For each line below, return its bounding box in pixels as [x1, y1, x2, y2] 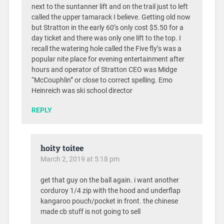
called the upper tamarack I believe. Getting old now [31, 13, 190, 22]
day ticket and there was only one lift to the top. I [31, 34, 181, 43]
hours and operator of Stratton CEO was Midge [31, 65, 177, 74]
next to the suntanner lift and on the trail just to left [31, 2, 188, 11]
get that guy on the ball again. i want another [40, 176, 179, 185]
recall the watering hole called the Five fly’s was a [31, 44, 181, 53]
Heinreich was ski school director [31, 86, 132, 95]
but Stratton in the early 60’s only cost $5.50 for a [31, 23, 183, 32]
